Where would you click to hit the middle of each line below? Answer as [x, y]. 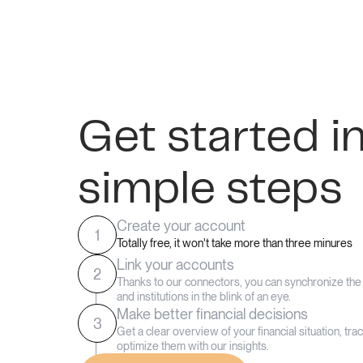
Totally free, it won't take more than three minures [235, 243]
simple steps [210, 190]
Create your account [181, 226]
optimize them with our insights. [193, 346]
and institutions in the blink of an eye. [204, 297]
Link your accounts [175, 265]
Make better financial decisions [212, 314]
